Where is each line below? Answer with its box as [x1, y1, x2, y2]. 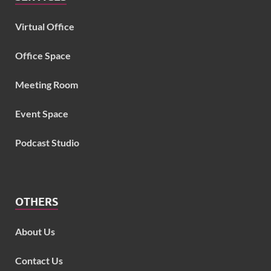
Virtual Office [15, 20, 74, 32]
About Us [15, 225, 55, 237]
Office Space [15, 49, 71, 61]
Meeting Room [15, 78, 78, 90]
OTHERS [15, 195, 58, 208]
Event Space [15, 107, 68, 119]
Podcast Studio [15, 136, 79, 148]
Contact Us [15, 254, 63, 266]
